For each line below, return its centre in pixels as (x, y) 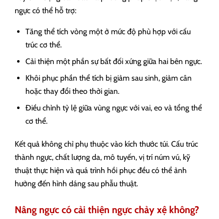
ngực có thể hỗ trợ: (45, 11)
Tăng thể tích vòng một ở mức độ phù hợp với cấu (108, 32)
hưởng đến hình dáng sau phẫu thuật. (76, 184)
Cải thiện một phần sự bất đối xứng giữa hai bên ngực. (114, 62)
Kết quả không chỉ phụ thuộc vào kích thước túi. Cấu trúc (106, 144)
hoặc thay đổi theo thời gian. (72, 91)
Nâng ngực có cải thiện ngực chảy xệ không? (107, 210)
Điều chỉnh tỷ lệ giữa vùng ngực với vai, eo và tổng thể (114, 108)
